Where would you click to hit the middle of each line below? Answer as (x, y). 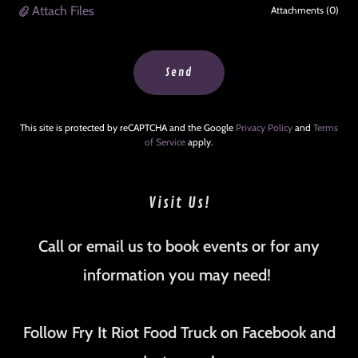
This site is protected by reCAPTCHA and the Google (128, 127)
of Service (165, 141)
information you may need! (179, 274)
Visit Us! (179, 203)
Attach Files (63, 10)
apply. (199, 141)
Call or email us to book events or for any (179, 246)
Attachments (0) (305, 10)
